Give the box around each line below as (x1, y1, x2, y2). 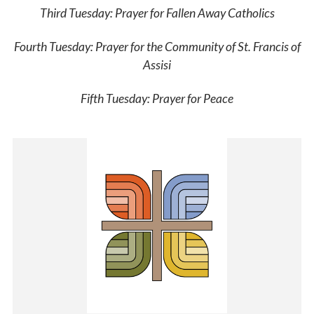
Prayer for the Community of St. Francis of (93, 39, 301, 54)
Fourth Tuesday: (13, 39, 93, 54)
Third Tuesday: (39, 5, 113, 20)
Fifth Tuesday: (81, 90, 150, 106)
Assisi (143, 57, 171, 72)
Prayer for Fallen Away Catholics (112, 5, 275, 20)
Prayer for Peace (150, 90, 233, 106)
